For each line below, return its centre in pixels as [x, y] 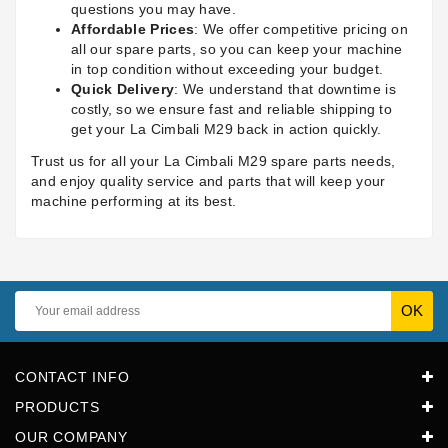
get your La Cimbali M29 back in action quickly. [226, 129]
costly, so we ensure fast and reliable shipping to [231, 109]
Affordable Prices [133, 29]
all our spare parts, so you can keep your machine [237, 49]
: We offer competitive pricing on [301, 29]
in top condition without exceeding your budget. [227, 69]
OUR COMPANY [71, 437]
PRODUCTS [57, 407]
